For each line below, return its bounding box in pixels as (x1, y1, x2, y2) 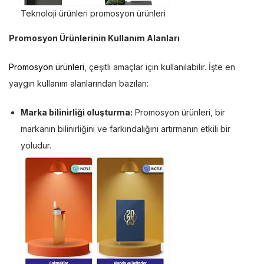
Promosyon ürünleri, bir (133, 107, 225, 117)
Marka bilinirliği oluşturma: (21, 107, 133, 117)
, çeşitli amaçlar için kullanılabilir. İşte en (84, 61, 235, 72)
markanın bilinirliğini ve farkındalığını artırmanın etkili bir (21, 123, 230, 134)
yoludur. (21, 140, 51, 150)
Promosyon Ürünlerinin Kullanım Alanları (9, 32, 180, 43)
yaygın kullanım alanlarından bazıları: (9, 78, 148, 88)
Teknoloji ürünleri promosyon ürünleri (21, 8, 166, 18)
